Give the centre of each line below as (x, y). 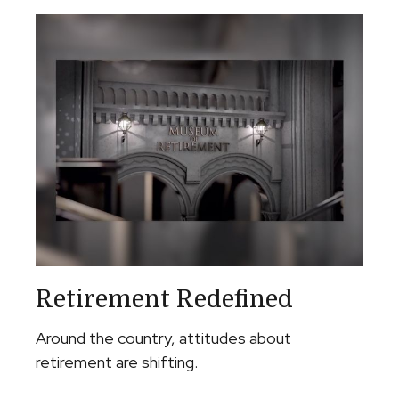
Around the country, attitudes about (163, 338)
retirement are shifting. (117, 362)
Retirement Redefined (164, 299)
